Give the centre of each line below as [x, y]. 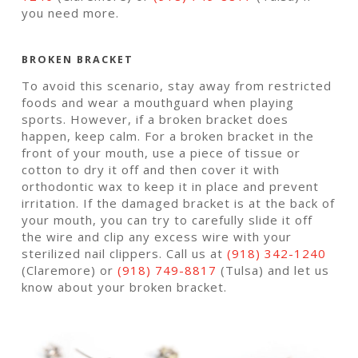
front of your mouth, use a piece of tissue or [161, 153]
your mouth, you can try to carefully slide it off [167, 220]
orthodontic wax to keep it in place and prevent [171, 187]
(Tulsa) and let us [273, 270]
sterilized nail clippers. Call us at [125, 254]
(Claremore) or [70, 270]
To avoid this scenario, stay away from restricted [177, 86]
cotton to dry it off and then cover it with [151, 170]
